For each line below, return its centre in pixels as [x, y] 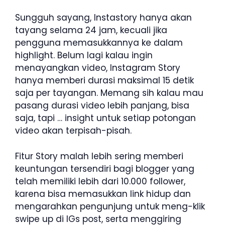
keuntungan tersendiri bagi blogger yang [105, 168]
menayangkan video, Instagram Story [98, 68]
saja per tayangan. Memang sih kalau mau [109, 93]
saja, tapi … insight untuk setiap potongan [105, 118]
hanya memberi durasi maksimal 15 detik [104, 80]
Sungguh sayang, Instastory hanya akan [103, 18]
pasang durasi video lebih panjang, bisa [102, 105]
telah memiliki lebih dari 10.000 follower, [100, 181]
